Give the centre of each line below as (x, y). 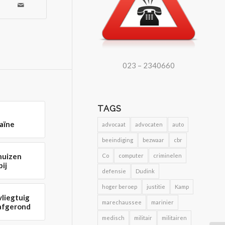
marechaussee (122, 202)
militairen (175, 217)
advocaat (114, 124)
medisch (114, 217)
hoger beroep (120, 186)
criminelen (168, 155)
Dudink (145, 171)
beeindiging (118, 140)
